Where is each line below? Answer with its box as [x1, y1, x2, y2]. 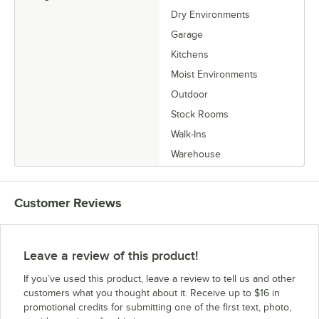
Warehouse [171, 148, 221, 159]
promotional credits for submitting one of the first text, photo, [23, 301, 291, 313]
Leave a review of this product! [23, 248, 198, 263]
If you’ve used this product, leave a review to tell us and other [23, 273, 296, 284]
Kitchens [171, 48, 209, 60]
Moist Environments [171, 68, 258, 80]
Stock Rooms [171, 108, 229, 120]
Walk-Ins [171, 128, 206, 140]
